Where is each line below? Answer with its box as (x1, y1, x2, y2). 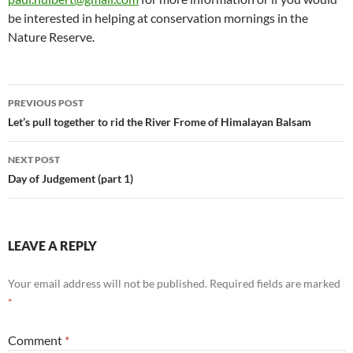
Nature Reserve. (8, 29, 95, 45)
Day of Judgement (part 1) (8, 172, 133, 186)
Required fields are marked (210, 277, 340, 291)
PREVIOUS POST (8, 97, 84, 110)
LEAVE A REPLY (8, 238, 97, 254)
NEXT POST (8, 154, 60, 166)
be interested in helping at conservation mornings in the (8, 10, 308, 26)
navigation (7, 112, 105, 138)
